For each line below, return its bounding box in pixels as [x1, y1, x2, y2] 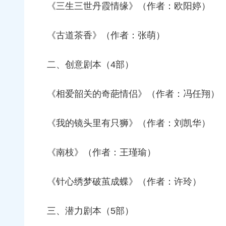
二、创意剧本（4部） [47, 60, 134, 70]
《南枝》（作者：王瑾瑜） [47, 147, 156, 158]
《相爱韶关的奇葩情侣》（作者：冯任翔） [47, 89, 219, 99]
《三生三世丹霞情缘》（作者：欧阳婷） [47, 1, 210, 12]
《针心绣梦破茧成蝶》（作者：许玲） [47, 177, 201, 187]
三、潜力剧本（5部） [47, 206, 134, 216]
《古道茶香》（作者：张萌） [47, 30, 165, 41]
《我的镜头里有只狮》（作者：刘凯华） [47, 118, 210, 129]
